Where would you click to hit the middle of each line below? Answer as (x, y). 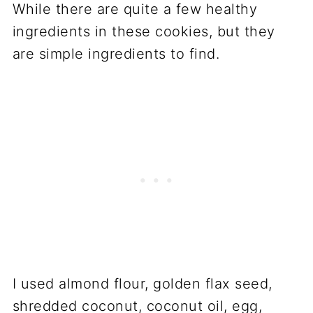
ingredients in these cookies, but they (144, 32)
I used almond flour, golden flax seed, (142, 284)
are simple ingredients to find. (116, 54)
